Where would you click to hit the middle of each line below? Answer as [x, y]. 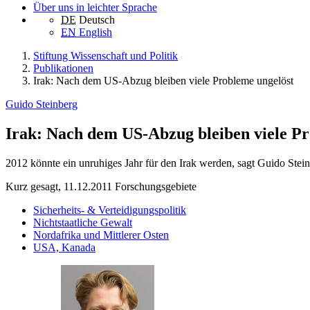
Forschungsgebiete [156, 187]
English [95, 33]
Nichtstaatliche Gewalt [83, 223]
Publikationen [63, 69]
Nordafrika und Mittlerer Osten [101, 235]
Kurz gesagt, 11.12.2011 [59, 187]
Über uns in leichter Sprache [95, 8]
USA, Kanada [64, 248]
